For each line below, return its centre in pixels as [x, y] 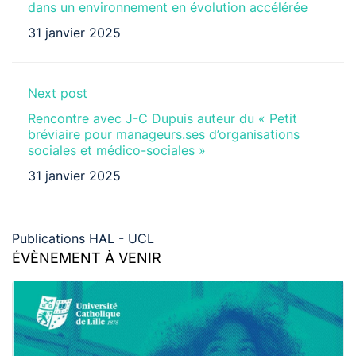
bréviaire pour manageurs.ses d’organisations [164, 135]
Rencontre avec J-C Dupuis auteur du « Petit [163, 119]
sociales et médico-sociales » [117, 151]
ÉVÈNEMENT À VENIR [87, 258]
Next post [58, 93]
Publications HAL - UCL [83, 239]
